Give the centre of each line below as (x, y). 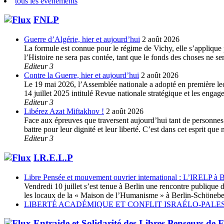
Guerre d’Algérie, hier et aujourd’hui (82, 39)
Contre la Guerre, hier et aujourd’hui (81, 75)
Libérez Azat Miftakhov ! (64, 111)
